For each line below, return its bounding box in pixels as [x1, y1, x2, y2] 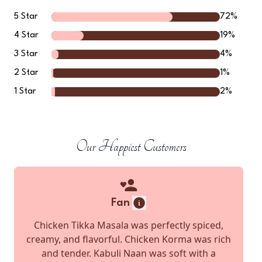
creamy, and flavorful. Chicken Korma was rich [26, 233, 231, 246]
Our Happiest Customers [75, 137, 187, 156]
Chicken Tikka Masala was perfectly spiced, [34, 219, 223, 232]
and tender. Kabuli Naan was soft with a [42, 247, 216, 260]
